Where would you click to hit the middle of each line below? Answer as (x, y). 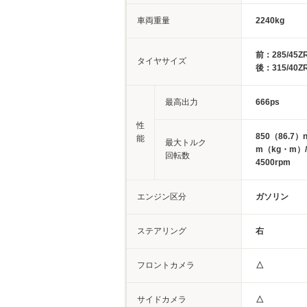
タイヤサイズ (162, 61)
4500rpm (273, 162)
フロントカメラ (166, 265)
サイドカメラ (162, 299)
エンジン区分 (162, 197)
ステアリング (162, 231)
